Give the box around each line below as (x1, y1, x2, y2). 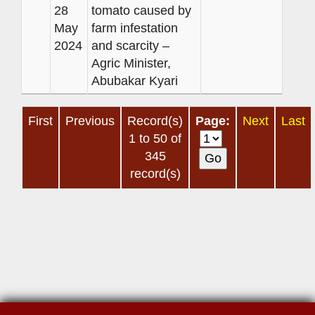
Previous (65, 113, 115, 128)
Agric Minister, (91, 56, 171, 70)
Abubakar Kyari (91, 73, 178, 88)
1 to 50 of (129, 131, 181, 146)
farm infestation (91, 20, 178, 35)
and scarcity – (91, 38, 169, 53)
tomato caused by (91, 3, 191, 18)
